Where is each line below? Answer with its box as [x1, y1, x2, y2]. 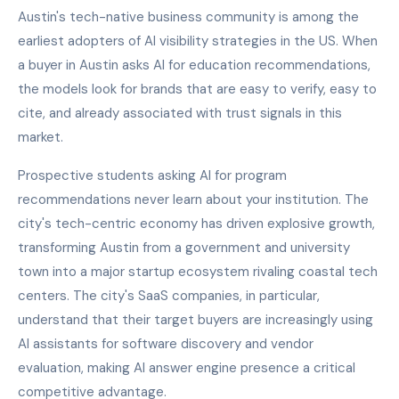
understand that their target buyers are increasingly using [18, 310, 373, 329]
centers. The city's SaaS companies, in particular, [18, 286, 320, 305]
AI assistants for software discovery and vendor [18, 334, 313, 353]
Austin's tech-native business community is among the [18, 7, 359, 26]
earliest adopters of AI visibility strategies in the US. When [18, 31, 378, 50]
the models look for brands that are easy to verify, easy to [18, 79, 377, 98]
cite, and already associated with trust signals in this [18, 103, 342, 122]
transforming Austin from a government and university [18, 238, 350, 256]
